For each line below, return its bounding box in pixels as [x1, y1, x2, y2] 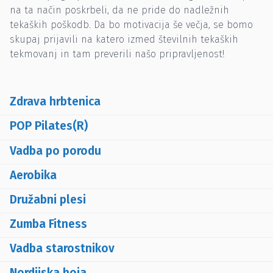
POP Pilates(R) [10, 119, 88, 133]
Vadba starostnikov [10, 241, 115, 255]
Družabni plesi [10, 192, 86, 207]
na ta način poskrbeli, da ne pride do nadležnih [10, 4, 229, 16]
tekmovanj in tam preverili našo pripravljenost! [10, 48, 224, 60]
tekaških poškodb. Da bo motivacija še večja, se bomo [10, 19, 253, 31]
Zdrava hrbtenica [10, 94, 101, 109]
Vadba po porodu [10, 143, 101, 158]
